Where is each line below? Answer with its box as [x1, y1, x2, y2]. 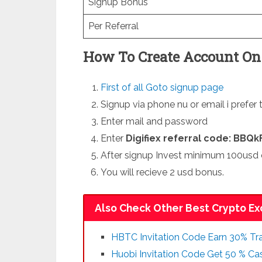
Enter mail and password [101, 116, 208, 127]
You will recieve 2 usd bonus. [101, 167, 225, 178]
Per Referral [88, 20, 139, 32]
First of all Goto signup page [101, 82, 224, 93]
